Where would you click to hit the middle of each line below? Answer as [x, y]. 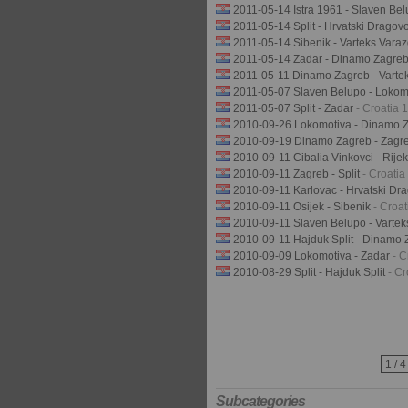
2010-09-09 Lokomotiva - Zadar [313, 256]
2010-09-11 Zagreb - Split [298, 174]
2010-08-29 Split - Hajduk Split [311, 272]
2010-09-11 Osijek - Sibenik [303, 207]
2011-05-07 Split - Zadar [295, 108]
